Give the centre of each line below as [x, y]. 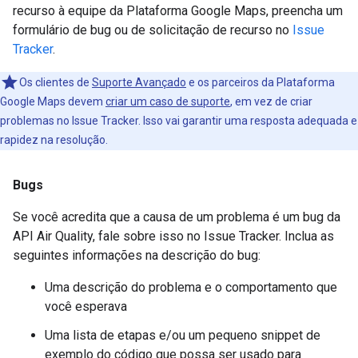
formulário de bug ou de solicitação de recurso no [153, 30]
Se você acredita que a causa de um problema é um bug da [177, 217]
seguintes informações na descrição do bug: [137, 255]
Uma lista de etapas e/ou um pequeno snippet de [183, 335]
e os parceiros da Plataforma [261, 82]
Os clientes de [56, 82]
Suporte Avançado [139, 82]
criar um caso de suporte [168, 101]
